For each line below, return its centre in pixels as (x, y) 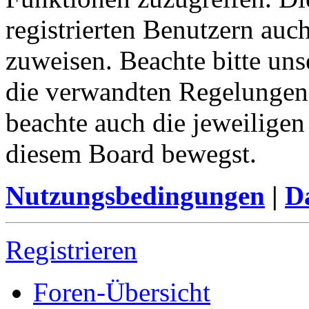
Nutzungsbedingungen (135, 196)
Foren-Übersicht (122, 292)
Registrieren (71, 250)
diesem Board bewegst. (131, 154)
